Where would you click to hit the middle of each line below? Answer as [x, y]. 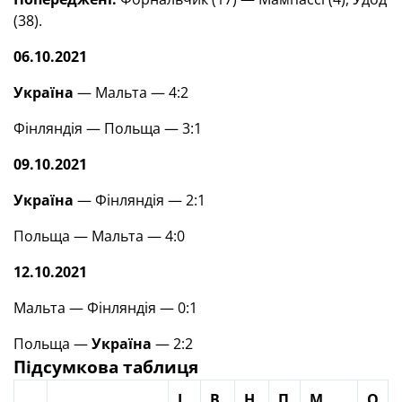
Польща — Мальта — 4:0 [101, 236]
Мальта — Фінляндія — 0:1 [105, 308]
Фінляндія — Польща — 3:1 [108, 128]
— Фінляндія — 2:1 [140, 200]
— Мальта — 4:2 [131, 92]
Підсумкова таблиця [106, 367]
